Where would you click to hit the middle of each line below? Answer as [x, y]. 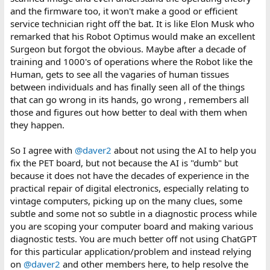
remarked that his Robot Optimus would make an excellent [132, 36]
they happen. [37, 125]
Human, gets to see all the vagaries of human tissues [119, 74]
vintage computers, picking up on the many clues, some [126, 201]
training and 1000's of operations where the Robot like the [131, 62]
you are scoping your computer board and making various [131, 226]
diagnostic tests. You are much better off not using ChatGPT [133, 239]
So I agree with [42, 150]
